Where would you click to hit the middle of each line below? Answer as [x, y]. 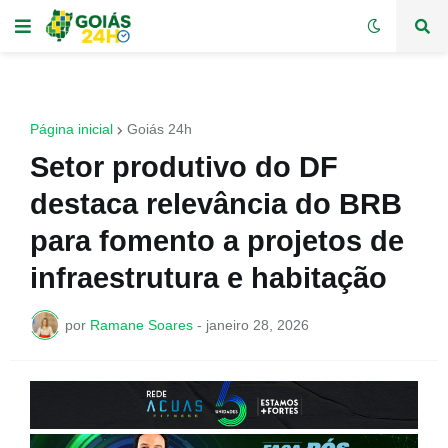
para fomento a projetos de [217, 241]
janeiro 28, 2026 [257, 324]
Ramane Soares [141, 324]
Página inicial [71, 129]
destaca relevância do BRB [216, 204]
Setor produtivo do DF [184, 167]
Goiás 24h [159, 129]
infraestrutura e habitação [208, 278]
